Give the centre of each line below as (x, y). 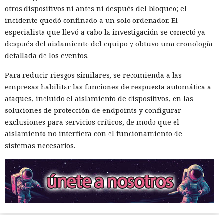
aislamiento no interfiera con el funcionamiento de (94, 134)
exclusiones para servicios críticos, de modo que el (92, 122)
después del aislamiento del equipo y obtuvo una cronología (109, 44)
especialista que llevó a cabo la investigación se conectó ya (105, 32)
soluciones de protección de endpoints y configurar (93, 110)
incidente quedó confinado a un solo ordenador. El (91, 21)
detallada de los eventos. (47, 56)
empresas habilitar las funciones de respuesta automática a (108, 87)
